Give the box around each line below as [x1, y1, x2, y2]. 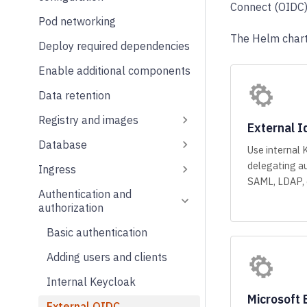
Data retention [38, 88, 110, 102]
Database [38, 137, 87, 151]
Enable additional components [38, 63, 191, 77]
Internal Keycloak [47, 274, 136, 288]
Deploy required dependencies [38, 38, 190, 53]
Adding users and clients [47, 249, 167, 264]
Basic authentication [47, 225, 147, 239]
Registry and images [38, 112, 138, 127]
